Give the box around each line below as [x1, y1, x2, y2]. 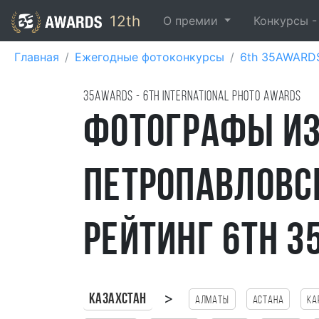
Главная [14, 50, 59, 64]
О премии [162, 14, 221, 28]
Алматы [194, 295, 229, 306]
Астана [252, 295, 284, 306]
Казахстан [89, 292, 147, 307]
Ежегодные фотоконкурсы [75, 50, 224, 64]
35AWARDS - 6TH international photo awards [83, 90, 302, 104]
